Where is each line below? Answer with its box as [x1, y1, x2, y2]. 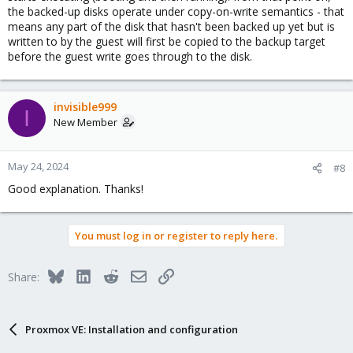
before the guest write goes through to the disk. [8, 49, 252, 65]
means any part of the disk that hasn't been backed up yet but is [8, 19, 335, 35]
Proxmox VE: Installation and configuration [24, 322, 238, 337]
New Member [54, 115, 117, 130]
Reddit [117, 267, 150, 283]
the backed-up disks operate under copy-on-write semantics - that [8, 4, 344, 20]
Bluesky [62, 267, 102, 283]
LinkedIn [90, 267, 133, 283]
